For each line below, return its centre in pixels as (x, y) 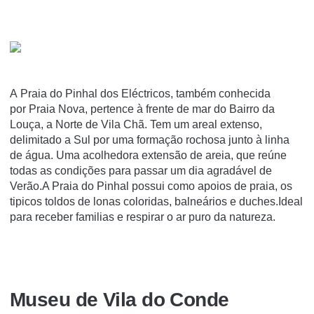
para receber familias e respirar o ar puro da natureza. (143, 217)
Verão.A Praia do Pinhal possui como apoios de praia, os (151, 186)
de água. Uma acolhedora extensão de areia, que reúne (148, 155)
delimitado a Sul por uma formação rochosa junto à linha (150, 139)
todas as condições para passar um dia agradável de (141, 170)
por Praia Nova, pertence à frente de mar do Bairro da (142, 109)
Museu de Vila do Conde (120, 300)
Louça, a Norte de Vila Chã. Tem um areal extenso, (136, 124)
